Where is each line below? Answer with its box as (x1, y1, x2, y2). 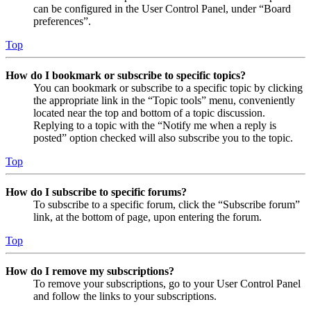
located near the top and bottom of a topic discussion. (33, 107, 265, 119)
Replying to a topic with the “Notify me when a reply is (33, 119, 276, 132)
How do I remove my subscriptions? (6, 265, 174, 278)
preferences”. (33, 15, 91, 28)
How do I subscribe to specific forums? (6, 186, 187, 199)
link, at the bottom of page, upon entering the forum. (33, 211, 262, 224)
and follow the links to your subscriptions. (33, 290, 217, 303)
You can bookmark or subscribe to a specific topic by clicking (33, 82, 303, 94)
